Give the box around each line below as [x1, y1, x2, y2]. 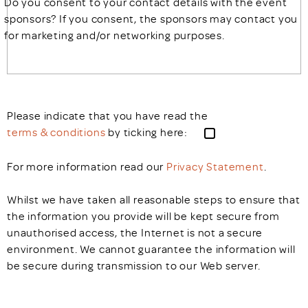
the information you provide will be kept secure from [7, 209, 280, 223]
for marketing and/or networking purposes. [4, 28, 225, 43]
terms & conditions [7, 125, 106, 140]
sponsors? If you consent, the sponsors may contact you [4, 12, 298, 26]
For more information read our [7, 159, 166, 174]
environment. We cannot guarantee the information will [7, 242, 296, 256]
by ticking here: [105, 125, 190, 140]
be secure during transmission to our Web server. [7, 258, 261, 273]
